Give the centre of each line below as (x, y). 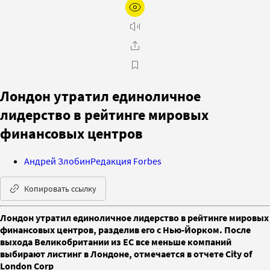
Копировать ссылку (60, 188)
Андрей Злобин (57, 161)
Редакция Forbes (126, 161)
